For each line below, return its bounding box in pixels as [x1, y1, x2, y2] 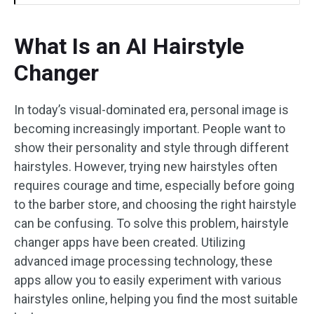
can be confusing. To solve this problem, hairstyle [14, 216, 289, 231]
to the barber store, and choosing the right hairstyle [14, 197, 296, 212]
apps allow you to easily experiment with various [14, 273, 282, 287]
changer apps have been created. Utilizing [14, 235, 245, 250]
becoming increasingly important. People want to [14, 121, 285, 136]
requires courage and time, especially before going [14, 178, 294, 193]
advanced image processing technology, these [14, 254, 273, 268]
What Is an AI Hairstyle [14, 33, 244, 60]
